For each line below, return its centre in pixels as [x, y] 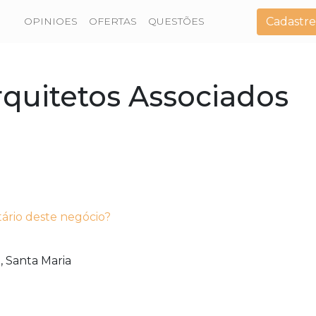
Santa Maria [38, 261]
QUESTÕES [177, 21]
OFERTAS [113, 21]
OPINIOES [51, 21]
